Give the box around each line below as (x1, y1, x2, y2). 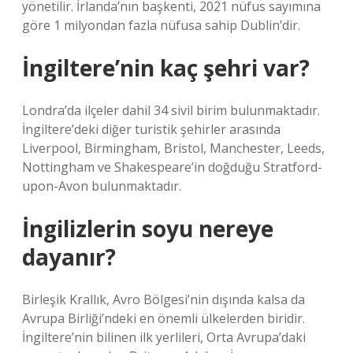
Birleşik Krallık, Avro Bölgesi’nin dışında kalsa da (22, 291, 305, 308)
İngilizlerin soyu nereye (22, 214, 273, 243)
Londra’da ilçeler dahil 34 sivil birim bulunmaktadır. (22, 102, 320, 119)
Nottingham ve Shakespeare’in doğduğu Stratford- (22, 158, 322, 176)
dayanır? (22, 242, 116, 272)
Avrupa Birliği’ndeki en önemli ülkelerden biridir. (22, 310, 305, 327)
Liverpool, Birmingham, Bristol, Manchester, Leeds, (22, 139, 325, 157)
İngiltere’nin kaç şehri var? (22, 53, 310, 83)
